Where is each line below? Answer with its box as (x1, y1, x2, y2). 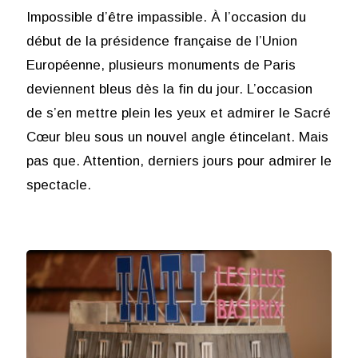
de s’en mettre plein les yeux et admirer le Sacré (26, 105, 331, 121)
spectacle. (26, 177, 91, 193)
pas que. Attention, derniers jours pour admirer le (26, 153, 332, 169)
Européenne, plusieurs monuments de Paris (26, 58, 296, 74)
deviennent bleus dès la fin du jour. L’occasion (26, 82, 312, 97)
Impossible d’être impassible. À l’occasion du (26, 10, 306, 26)
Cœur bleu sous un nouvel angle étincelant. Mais (26, 129, 328, 145)
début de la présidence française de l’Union (26, 34, 297, 50)
